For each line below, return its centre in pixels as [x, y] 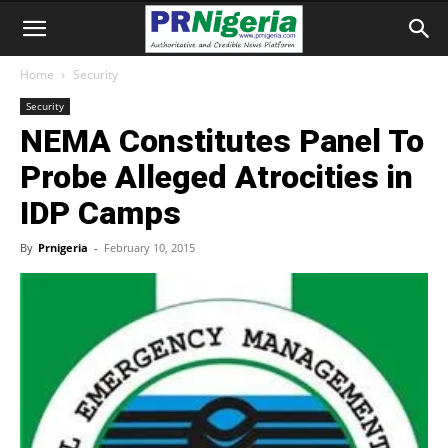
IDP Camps [100, 213]
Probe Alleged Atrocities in [216, 177]
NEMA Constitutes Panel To [222, 141]
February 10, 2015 [149, 247]
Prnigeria [63, 247]
